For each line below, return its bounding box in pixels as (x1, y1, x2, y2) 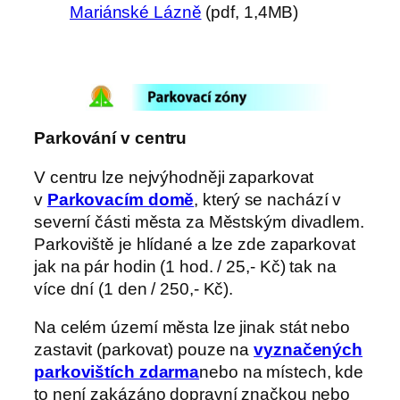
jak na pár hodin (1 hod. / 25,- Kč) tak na (34, 256, 337, 276)
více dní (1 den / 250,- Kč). (34, 279, 234, 298)
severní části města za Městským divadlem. (34, 212, 364, 231)
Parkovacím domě (46, 189, 195, 209)
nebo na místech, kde (199, 362, 364, 382)
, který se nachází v (194, 189, 342, 209)
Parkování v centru (34, 129, 187, 148)
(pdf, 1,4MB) (201, 2, 299, 21)
